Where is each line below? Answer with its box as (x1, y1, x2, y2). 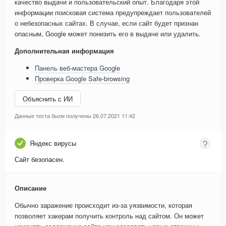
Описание (15, 183, 46, 193)
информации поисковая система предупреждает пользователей (15, 8, 211, 18)
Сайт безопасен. (15, 154, 65, 164)
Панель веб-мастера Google (35, 63, 120, 73)
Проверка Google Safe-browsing (35, 74, 130, 84)
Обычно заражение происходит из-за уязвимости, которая (15, 200, 192, 210)
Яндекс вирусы (30, 138, 76, 148)
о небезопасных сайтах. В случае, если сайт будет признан (15, 18, 198, 28)
